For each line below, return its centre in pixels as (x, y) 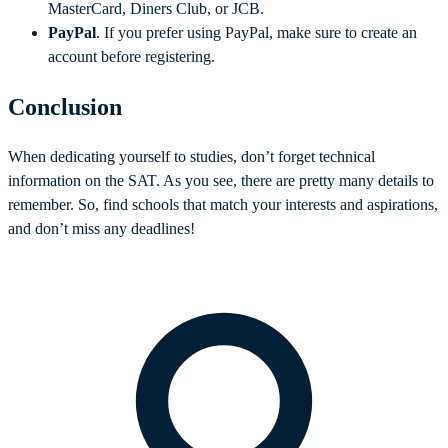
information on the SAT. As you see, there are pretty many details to (221, 180)
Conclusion (65, 106)
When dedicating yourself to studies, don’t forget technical (191, 156)
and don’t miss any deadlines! (101, 228)
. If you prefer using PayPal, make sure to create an (256, 32)
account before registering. (133, 56)
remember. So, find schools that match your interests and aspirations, (223, 204)
